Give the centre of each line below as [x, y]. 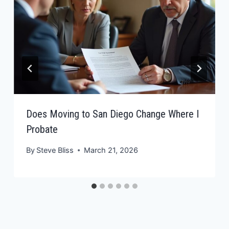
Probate [42, 129]
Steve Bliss [55, 150]
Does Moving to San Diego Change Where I [113, 114]
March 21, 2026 [111, 150]
